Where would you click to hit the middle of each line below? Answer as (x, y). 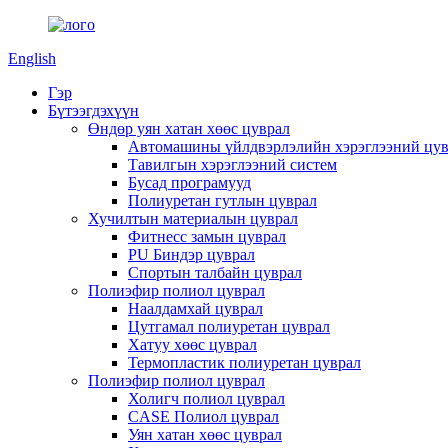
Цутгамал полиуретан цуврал (229, 326)
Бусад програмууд (189, 182)
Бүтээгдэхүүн (93, 110)
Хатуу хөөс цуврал (192, 344)
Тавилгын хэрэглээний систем (232, 164)
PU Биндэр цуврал (191, 254)
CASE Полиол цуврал (203, 416)
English (32, 58)
